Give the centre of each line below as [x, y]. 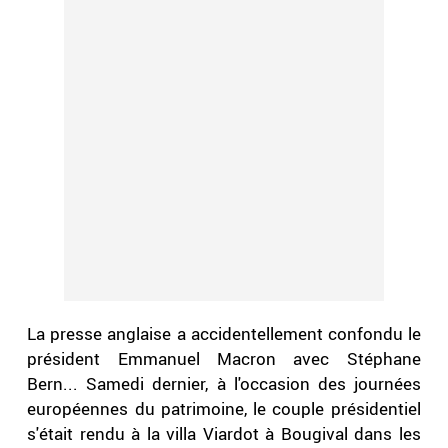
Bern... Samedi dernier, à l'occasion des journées [224, 384]
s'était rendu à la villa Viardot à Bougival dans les [224, 434]
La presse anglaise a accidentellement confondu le [224, 334]
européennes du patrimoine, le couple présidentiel [224, 409]
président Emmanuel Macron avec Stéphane [224, 359]
